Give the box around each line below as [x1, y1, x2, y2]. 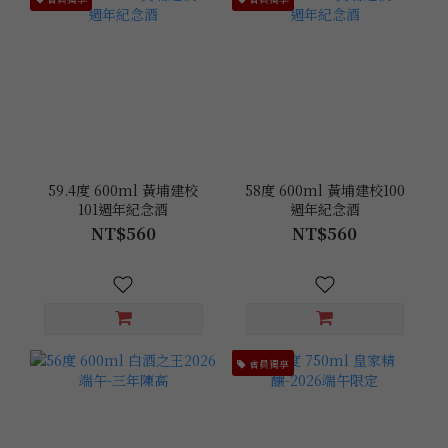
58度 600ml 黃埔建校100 [244, 179, 405, 200]
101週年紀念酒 [78, 198, 169, 219]
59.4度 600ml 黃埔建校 [48, 179, 199, 200]
